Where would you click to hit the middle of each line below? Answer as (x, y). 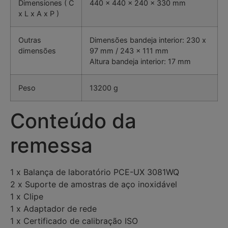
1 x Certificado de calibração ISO (74, 221)
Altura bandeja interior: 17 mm (140, 62)
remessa (51, 146)
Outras (30, 40)
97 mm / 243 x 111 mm (129, 51)
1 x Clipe (27, 197)
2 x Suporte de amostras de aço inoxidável (94, 184)
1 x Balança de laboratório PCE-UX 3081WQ (95, 172)
